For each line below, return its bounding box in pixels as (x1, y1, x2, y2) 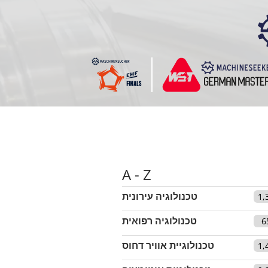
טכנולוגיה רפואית (122, 214, 197, 227)
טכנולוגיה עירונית (122, 189, 197, 203)
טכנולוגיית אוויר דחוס (122, 238, 214, 252)
